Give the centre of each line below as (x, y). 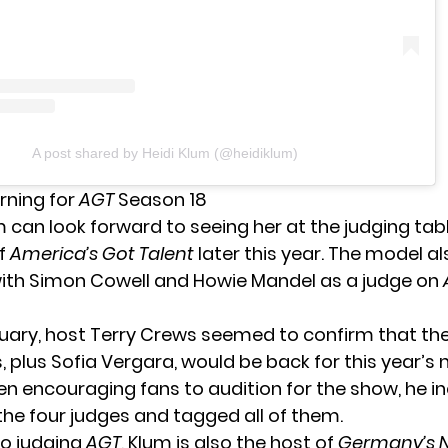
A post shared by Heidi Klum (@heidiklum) (165, 153)
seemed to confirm (287, 335)
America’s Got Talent (104, 254)
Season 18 (160, 200)
